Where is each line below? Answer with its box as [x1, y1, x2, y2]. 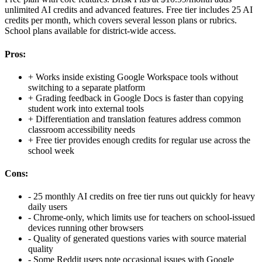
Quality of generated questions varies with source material [33, 233, 246, 244]
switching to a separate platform [28, 82, 145, 92]
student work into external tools [28, 103, 144, 113]
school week [28, 145, 74, 156]
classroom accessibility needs [28, 124, 135, 135]
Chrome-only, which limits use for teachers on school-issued [33, 212, 255, 223]
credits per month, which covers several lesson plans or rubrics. [5, 15, 237, 26]
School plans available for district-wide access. [5, 26, 176, 36]
